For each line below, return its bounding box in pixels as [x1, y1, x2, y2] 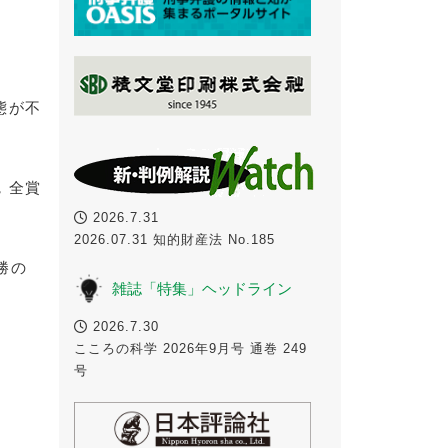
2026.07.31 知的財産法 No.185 [73, 231, 289, 247]
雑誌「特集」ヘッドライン [111, 279, 292, 297]
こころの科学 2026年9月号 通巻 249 [73, 340, 307, 356]
